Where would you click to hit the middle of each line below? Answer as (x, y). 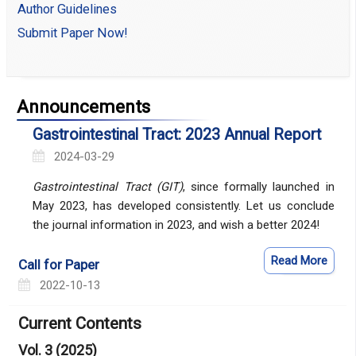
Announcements (84, 107)
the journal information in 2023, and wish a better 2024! (176, 224)
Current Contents (79, 324)
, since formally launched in (258, 186)
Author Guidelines (68, 10)
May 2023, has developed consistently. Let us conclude (184, 205)
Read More (299, 260)
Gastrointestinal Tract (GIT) (108, 186)
